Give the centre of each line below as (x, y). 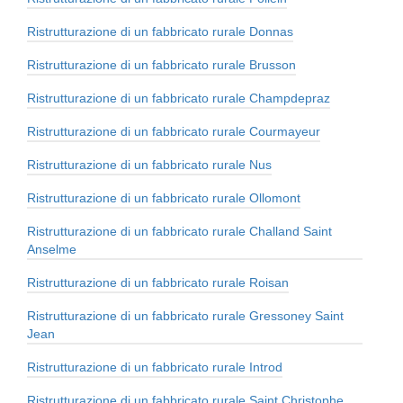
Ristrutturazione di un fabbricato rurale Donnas (160, 32)
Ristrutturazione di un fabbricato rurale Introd (155, 367)
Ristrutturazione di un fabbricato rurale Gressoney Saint (185, 316)
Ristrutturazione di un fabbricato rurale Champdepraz (179, 99)
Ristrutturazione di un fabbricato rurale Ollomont (164, 198)
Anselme (52, 250)
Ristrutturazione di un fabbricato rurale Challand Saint (179, 232)
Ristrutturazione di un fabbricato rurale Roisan (158, 283)
